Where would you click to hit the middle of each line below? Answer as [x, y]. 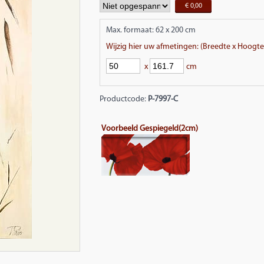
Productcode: [124, 99]
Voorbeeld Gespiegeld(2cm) [150, 129]
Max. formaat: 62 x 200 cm [151, 30]
